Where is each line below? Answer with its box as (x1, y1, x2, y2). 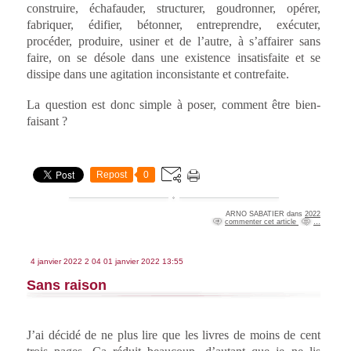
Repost (96, 169, 127, 181)
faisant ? (27, 114, 67, 128)
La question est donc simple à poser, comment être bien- (27, 98, 320, 112)
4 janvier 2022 (31, 257, 82, 266)
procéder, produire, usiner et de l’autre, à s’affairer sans (27, 34, 320, 49)
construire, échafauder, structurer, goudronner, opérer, (27, 2, 320, 16)
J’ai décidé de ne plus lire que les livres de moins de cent (27, 328, 320, 342)
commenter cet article (225, 218, 299, 226)
